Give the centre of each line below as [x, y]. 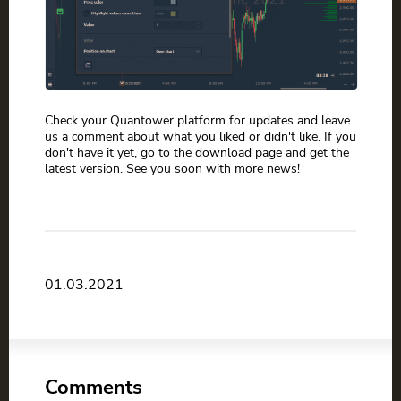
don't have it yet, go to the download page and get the [197, 153]
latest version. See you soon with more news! [172, 169]
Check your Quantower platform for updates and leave [197, 120]
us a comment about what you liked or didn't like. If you [200, 137]
